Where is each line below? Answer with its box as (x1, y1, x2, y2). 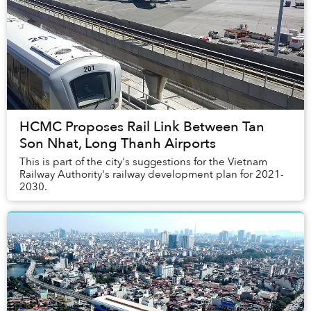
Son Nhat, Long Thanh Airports (19, 134, 216, 153)
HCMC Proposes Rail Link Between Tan (19, 117, 264, 137)
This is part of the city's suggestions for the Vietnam (19, 155, 267, 169)
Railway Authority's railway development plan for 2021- (19, 167, 284, 182)
